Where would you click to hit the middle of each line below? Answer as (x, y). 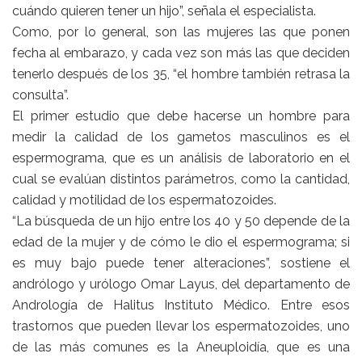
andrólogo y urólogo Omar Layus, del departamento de (181, 284)
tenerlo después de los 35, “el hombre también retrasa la (181, 74)
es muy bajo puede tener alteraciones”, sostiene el (181, 263)
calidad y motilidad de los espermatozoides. (144, 200)
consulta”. (40, 95)
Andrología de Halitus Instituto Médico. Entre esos (181, 305)
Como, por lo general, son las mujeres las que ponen (181, 32)
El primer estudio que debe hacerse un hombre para (181, 116)
